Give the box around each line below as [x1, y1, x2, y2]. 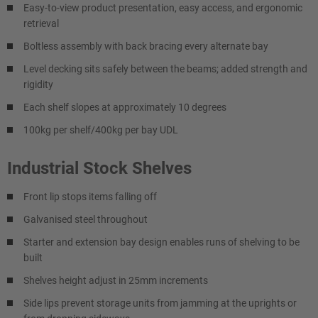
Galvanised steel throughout [23, 214, 148, 225]
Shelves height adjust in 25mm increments [23, 275, 208, 286]
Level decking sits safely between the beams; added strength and [23, 63, 307, 75]
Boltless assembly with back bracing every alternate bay [23, 40, 268, 52]
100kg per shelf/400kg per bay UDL [23, 124, 178, 136]
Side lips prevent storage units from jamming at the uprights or [23, 297, 297, 309]
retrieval [23, 18, 59, 29]
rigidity [23, 79, 53, 90]
